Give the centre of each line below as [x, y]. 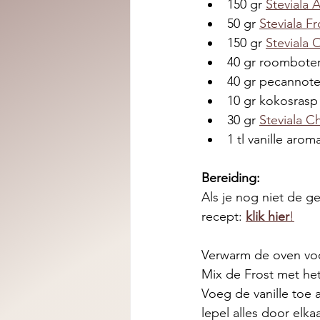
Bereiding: [231, 178]
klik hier [267, 216]
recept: [224, 216]
